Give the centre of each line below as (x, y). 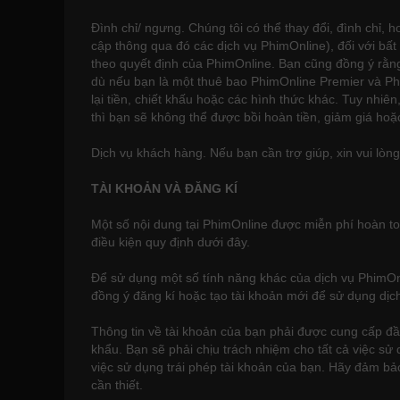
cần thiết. (117, 385)
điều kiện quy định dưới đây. (171, 242)
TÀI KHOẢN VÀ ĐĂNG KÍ (164, 188)
